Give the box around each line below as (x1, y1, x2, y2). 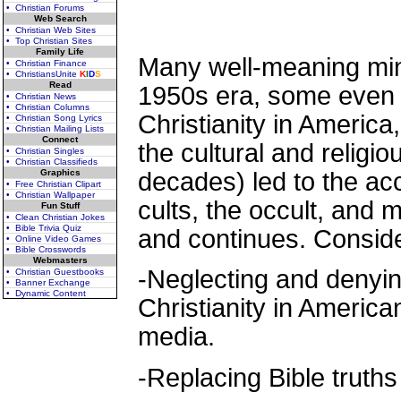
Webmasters (32, 255, 88, 265)
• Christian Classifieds (6, 157, 98, 166)
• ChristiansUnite (6, 69, 80, 79)
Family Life (36, 47, 84, 56)
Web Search (33, 13, 87, 23)
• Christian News (6, 91, 76, 101)
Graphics (39, 167, 81, 177)
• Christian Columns (6, 102, 90, 112)
